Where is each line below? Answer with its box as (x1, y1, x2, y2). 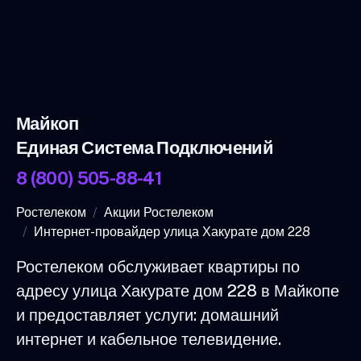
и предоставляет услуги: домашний (16, 305, 279, 326)
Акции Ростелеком (104, 205, 214, 221)
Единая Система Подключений (16, 137, 274, 159)
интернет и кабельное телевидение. (16, 330, 281, 350)
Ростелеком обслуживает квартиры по (16, 257, 300, 277)
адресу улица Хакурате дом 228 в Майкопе (16, 281, 339, 301)
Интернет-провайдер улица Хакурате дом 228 (34, 224, 310, 240)
